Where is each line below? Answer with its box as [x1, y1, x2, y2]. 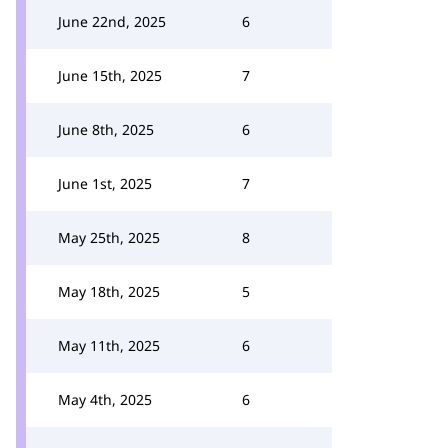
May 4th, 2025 [58, 390, 152, 409]
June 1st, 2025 [58, 174, 152, 193]
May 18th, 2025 [58, 282, 160, 301]
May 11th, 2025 [58, 336, 160, 355]
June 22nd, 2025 [58, 12, 166, 31]
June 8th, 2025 [58, 120, 154, 139]
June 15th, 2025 [58, 66, 162, 85]
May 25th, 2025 [58, 228, 160, 247]
